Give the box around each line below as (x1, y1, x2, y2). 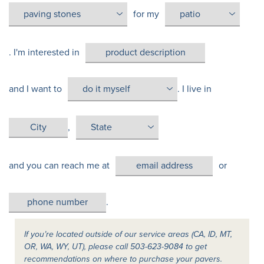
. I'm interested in (9, 47, 80, 59)
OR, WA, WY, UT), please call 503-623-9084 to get (24, 242, 207, 252)
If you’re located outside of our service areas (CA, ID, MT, (24, 229, 232, 240)
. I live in (177, 83, 212, 95)
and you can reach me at (9, 160, 110, 172)
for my (133, 8, 159, 21)
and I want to (9, 83, 62, 95)
